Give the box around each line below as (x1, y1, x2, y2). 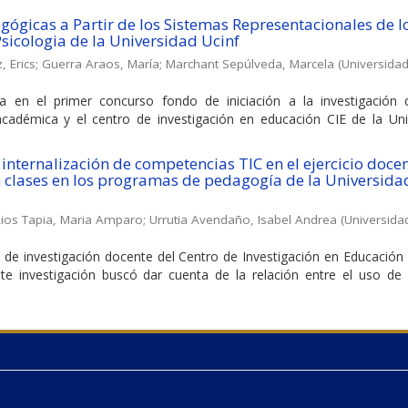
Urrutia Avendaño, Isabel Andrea (149, 210, 337, 228)
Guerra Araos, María (42, 55, 159, 72)
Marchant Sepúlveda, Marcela (166, 55, 334, 72)
